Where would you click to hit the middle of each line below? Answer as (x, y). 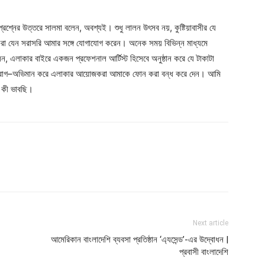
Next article (211, 223)
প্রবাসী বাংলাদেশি (204, 252)
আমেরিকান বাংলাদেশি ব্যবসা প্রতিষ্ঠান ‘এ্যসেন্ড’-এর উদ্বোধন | (140, 240)
